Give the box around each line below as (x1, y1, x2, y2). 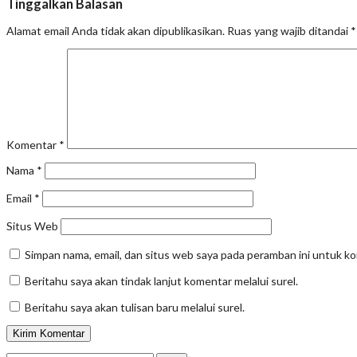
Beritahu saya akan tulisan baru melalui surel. (25, 300, 245, 315)
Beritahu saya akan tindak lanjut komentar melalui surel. (25, 274, 298, 288)
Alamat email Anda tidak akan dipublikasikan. (6, 24, 225, 38)
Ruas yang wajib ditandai (227, 24, 351, 38)
